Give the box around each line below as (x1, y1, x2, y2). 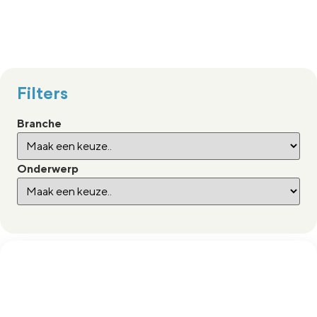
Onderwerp (17, 162, 79, 176)
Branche (17, 117, 62, 131)
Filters (17, 86, 68, 103)
